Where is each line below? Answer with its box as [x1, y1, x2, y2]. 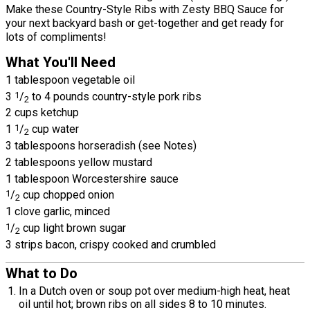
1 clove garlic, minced [6, 205, 110, 219]
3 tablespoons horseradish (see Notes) [6, 139, 197, 153]
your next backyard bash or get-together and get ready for [6, 16, 284, 30]
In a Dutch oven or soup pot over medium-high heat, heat [19, 284, 291, 298]
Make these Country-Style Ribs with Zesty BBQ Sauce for [6, 2, 284, 16]
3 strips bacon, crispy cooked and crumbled [6, 237, 216, 251]
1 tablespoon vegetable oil [6, 73, 135, 86]
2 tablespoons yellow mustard [6, 155, 152, 169]
